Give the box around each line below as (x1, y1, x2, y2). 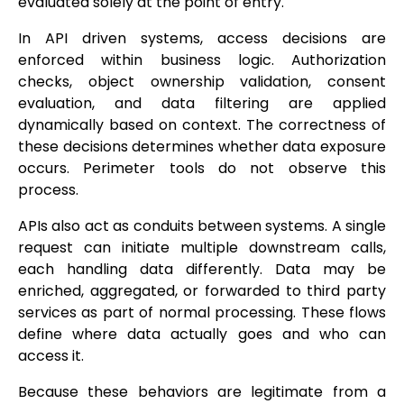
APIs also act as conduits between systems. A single (18, 216, 386, 237)
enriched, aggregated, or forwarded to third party (18, 280, 386, 302)
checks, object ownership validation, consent (18, 71, 386, 93)
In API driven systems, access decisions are (18, 28, 386, 50)
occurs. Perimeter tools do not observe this (18, 158, 386, 179)
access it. (18, 345, 84, 367)
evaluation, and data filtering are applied (18, 93, 386, 115)
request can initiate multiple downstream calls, (18, 237, 386, 259)
